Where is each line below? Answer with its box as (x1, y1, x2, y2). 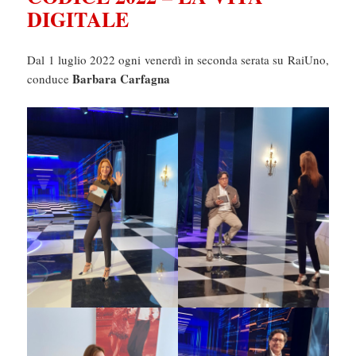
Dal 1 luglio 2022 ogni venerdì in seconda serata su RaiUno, (27, 51, 329, 68)
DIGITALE (27, 3, 130, 34)
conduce (27, 70, 73, 87)
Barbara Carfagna (72, 69, 171, 87)
